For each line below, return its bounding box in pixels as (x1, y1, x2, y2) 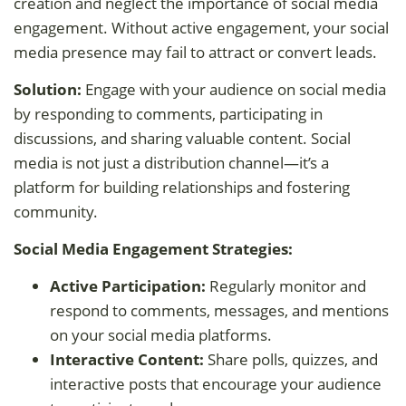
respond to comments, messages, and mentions (50, 299, 389, 321)
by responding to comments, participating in (14, 102, 323, 124)
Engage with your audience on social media (82, 78, 386, 100)
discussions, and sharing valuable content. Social (14, 127, 351, 149)
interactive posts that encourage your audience (50, 372, 382, 394)
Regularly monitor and (206, 275, 366, 296)
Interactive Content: (50, 348, 204, 370)
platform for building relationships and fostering (14, 176, 350, 198)
